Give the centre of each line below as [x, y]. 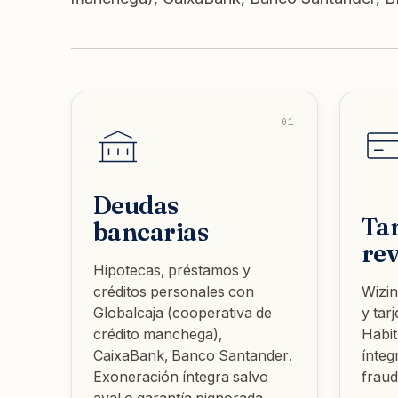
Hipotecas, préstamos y [172, 270]
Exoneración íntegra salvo [181, 377]
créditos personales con [174, 291]
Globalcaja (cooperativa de [183, 313]
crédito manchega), [158, 334]
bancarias [151, 232]
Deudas [136, 205]
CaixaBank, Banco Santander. [193, 355]
